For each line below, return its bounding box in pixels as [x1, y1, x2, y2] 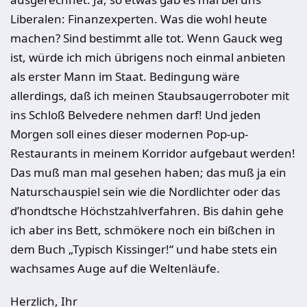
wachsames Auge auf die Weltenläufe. [10, 260, 220, 276]
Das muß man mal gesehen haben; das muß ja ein [10, 164, 286, 180]
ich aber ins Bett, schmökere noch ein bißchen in [10, 222, 275, 238]
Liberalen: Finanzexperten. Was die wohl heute [10, 11, 267, 27]
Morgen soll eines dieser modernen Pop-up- [10, 126, 248, 142]
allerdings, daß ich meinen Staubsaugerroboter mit [10, 88, 289, 103]
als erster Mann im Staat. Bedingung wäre [10, 69, 240, 84]
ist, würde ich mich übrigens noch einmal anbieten [10, 49, 286, 65]
